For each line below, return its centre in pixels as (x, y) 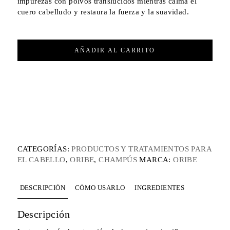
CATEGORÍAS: (44, 149)
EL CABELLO (41, 160)
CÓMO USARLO (100, 188)
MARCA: (156, 160)
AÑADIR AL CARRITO (115, 51)
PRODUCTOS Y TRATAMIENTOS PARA (142, 149)
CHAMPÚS (118, 160)
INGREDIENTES (160, 188)
